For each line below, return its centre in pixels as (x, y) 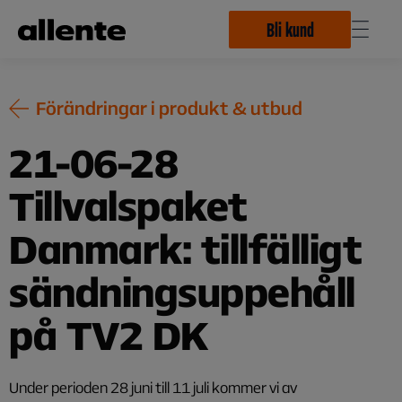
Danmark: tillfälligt (186, 249)
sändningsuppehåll (182, 292)
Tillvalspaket (128, 205)
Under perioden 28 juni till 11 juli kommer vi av (153, 387)
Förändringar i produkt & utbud (169, 108)
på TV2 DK (109, 335)
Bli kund (290, 29)
